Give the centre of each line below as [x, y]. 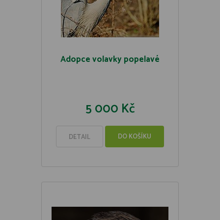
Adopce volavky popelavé [110, 59]
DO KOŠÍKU [135, 137]
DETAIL [80, 137]
